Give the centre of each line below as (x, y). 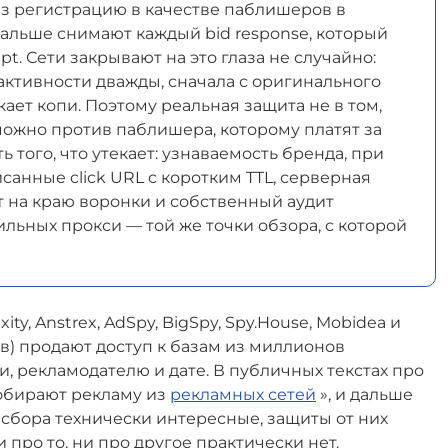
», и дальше (364, 394)
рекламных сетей (243, 394)
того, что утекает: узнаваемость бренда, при (198, 153)
